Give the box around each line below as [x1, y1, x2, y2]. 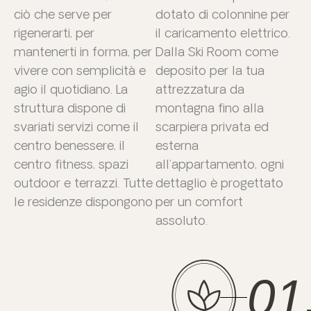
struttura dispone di [14, 100, 126, 115]
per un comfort [155, 194, 243, 208]
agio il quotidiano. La [14, 81, 128, 96]
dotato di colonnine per [155, 6, 289, 21]
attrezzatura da [155, 81, 244, 96]
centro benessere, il [14, 137, 125, 152]
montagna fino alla [155, 100, 264, 115]
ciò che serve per [14, 6, 112, 21]
